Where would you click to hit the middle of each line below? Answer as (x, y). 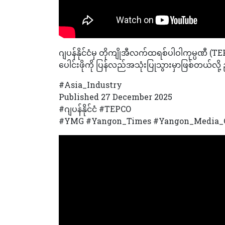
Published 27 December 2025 (116, 96)
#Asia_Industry (90, 84)
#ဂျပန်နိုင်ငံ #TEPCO (95, 108)
